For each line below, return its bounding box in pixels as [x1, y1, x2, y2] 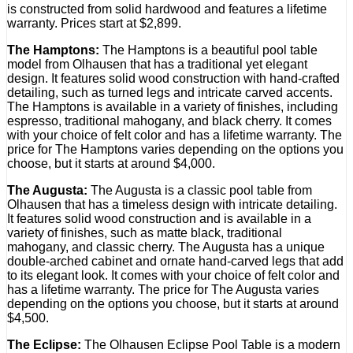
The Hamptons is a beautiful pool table [99, 43, 318, 58]
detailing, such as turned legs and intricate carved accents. [7, 86, 333, 100]
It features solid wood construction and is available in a [7, 212, 311, 226]
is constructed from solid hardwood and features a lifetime [7, 2, 327, 17]
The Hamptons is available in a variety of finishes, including [7, 100, 338, 114]
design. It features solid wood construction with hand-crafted [7, 72, 340, 86]
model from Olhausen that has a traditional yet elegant [7, 58, 307, 72]
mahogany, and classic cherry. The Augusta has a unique [7, 240, 325, 255]
